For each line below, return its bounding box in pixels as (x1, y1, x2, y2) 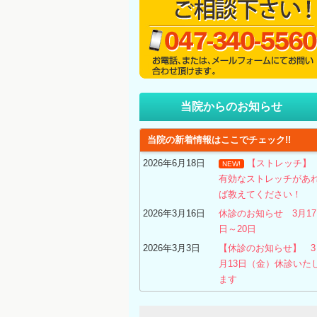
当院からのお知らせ (180, 100, 282, 113)
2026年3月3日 (142, 243, 200, 253)
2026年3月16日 (142, 208, 205, 219)
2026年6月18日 (142, 158, 205, 168)
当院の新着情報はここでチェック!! (147, 134, 291, 145)
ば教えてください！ (219, 189, 302, 200)
